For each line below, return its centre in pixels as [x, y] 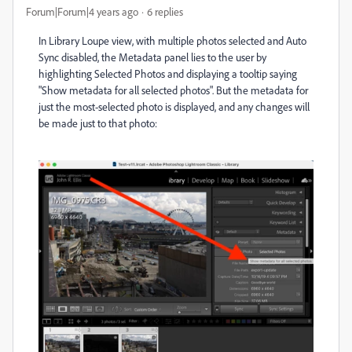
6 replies [165, 11]
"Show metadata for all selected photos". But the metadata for [173, 90]
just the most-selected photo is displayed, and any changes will [174, 106]
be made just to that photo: [98, 123]
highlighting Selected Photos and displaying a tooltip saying [168, 73]
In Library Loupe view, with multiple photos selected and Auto [172, 40]
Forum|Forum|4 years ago [82, 11]
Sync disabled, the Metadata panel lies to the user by [152, 57]
